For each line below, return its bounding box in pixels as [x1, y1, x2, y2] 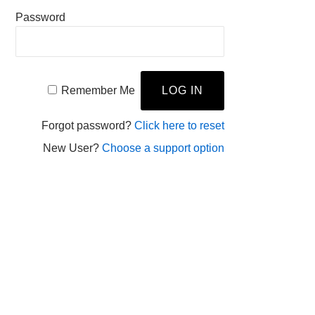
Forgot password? [41, 120, 134, 131]
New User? [42, 142, 102, 154]
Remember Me [60, 84, 135, 96]
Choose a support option [101, 142, 224, 154]
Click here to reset [134, 120, 224, 131]
